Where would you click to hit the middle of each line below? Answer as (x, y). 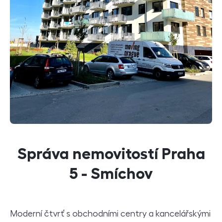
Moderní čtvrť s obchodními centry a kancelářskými (110, 214)
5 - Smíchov (111, 173)
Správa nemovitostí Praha (111, 154)
